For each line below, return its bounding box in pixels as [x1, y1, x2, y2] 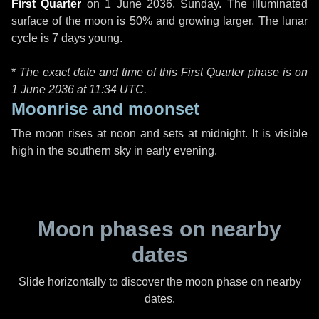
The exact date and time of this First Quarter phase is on [19, 66, 308, 78]
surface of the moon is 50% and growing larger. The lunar [11, 15, 308, 27]
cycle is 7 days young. [11, 32, 122, 44]
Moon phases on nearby [38, 217, 281, 241]
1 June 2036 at [11, 83, 89, 95]
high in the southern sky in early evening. [11, 145, 217, 157]
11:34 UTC [89, 83, 144, 95]
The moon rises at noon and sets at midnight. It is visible [11, 127, 308, 140]
